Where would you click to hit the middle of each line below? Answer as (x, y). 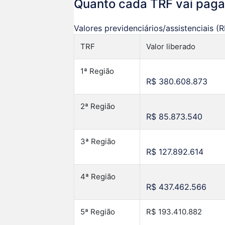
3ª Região (98, 141)
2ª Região (98, 106)
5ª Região (98, 211)
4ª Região (98, 176)
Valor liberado (171, 46)
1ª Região (97, 71)
